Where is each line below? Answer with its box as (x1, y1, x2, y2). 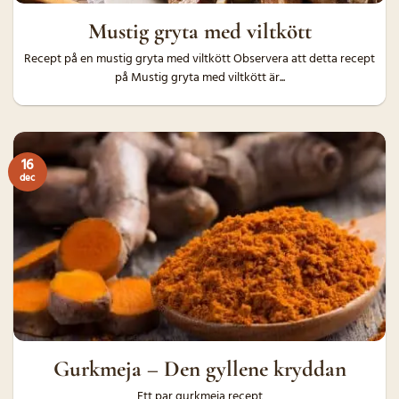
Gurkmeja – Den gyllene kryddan (53, 354, 346, 382)
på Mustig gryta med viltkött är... (114, 68, 285, 87)
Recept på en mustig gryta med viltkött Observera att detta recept (24, 49, 375, 69)
